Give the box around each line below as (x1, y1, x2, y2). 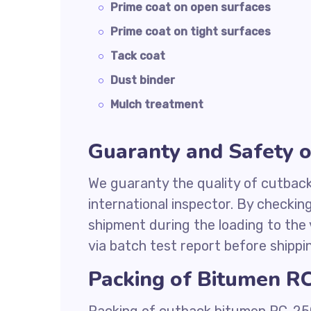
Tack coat (110, 49, 165, 62)
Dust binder (110, 74, 175, 87)
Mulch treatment (110, 98, 203, 111)
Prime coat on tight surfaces (110, 25, 271, 38)
